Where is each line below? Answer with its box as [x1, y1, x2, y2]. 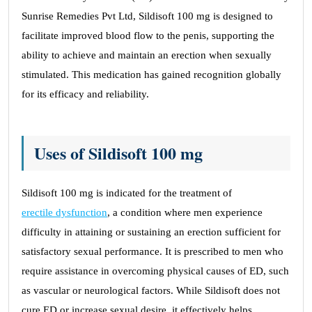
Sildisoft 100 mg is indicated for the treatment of [22, 187, 232, 198]
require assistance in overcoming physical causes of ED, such [22, 265, 289, 276]
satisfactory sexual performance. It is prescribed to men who [22, 246, 283, 257]
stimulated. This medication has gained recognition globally [22, 69, 281, 80]
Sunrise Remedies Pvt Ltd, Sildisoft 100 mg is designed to [22, 10, 273, 22]
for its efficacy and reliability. [22, 88, 149, 100]
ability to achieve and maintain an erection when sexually [22, 49, 272, 61]
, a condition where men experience [107, 207, 263, 218]
